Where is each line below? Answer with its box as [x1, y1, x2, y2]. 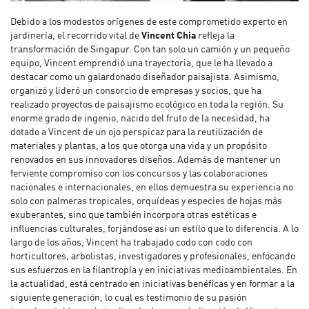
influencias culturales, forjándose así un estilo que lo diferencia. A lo [10, 224, 299, 235]
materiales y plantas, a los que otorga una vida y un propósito [10, 141, 267, 152]
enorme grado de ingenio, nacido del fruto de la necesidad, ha [10, 114, 270, 124]
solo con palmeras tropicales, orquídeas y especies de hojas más [10, 197, 282, 207]
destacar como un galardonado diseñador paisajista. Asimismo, [10, 72, 279, 83]
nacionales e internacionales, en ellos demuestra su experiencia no [10, 183, 293, 193]
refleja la [196, 31, 235, 41]
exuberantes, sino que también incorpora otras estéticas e [10, 210, 257, 221]
